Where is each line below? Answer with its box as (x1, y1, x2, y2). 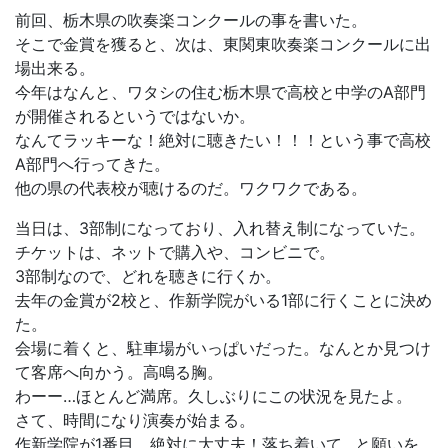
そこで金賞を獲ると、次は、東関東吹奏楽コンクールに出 (15, 33, 431, 54)
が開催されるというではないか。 (15, 105, 255, 126)
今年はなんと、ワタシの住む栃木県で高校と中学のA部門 (15, 81, 426, 102)
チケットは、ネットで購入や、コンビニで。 (15, 241, 335, 262)
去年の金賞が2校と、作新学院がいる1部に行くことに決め (15, 289, 432, 310)
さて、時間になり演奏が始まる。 (15, 409, 255, 430)
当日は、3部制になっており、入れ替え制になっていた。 (15, 217, 425, 238)
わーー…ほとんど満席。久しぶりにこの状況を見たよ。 (15, 385, 412, 406)
